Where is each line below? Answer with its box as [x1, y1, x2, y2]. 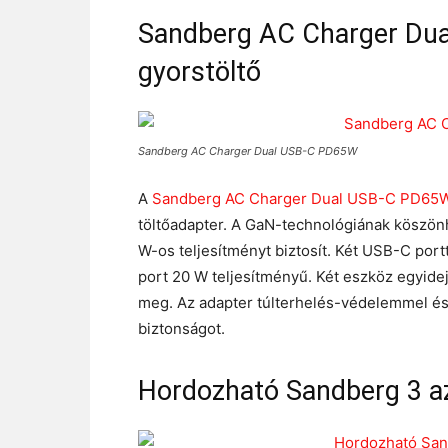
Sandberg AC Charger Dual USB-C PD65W [138, 144, 357, 158]
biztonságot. [138, 319, 225, 338]
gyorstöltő [138, 56, 261, 88]
